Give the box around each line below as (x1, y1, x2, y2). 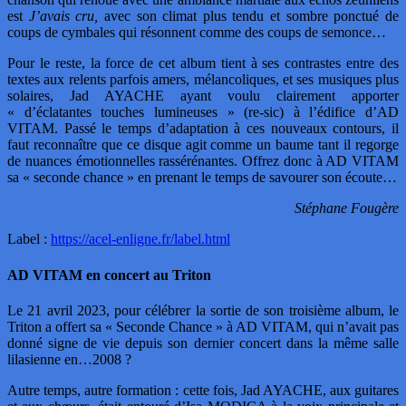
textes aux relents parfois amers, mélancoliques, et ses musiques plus (7, 72, 399, 88)
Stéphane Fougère (295, 200, 399, 217)
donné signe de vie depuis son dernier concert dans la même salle (7, 334, 399, 351)
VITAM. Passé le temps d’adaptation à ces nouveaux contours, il (7, 121, 399, 137)
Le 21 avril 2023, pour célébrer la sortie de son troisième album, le (7, 302, 399, 318)
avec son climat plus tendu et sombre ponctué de (98, 8, 400, 24)
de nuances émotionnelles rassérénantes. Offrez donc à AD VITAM (7, 153, 399, 169)
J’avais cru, (28, 8, 99, 24)
